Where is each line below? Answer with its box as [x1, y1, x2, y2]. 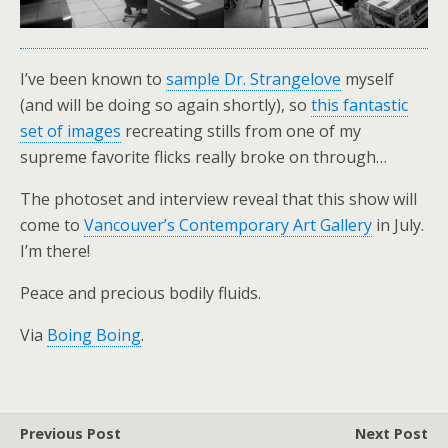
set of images [20, 120, 121, 143]
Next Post [355, 424, 428, 444]
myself [341, 68, 394, 91]
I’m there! [20, 240, 90, 263]
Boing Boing [47, 324, 141, 347]
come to [20, 214, 84, 237]
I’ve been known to [20, 68, 166, 91]
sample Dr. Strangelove [166, 68, 341, 91]
